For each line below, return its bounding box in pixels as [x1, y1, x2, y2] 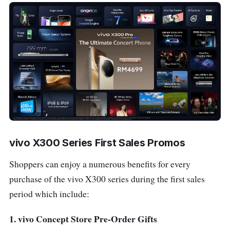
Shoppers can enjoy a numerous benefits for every [9, 158, 190, 170]
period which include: [9, 188, 89, 200]
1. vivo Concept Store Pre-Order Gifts [9, 212, 157, 226]
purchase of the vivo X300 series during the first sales [9, 173, 205, 185]
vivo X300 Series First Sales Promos [9, 137, 185, 149]
